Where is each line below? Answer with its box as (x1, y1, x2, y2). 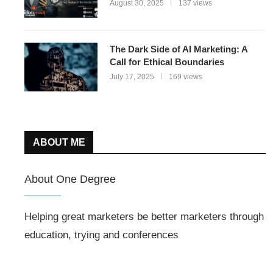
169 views (169, 73, 202, 81)
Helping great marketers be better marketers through (24, 211, 264, 222)
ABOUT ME (33, 137, 85, 147)
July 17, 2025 (110, 73, 154, 81)
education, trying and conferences (24, 229, 179, 241)
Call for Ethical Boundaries (110, 57, 224, 67)
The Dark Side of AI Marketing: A (110, 44, 247, 54)
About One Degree (24, 173, 116, 185)
